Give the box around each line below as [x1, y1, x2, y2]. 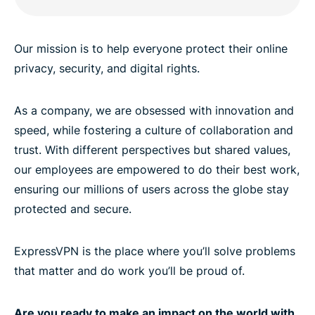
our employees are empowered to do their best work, [14, 162, 300, 176]
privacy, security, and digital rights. [14, 60, 200, 75]
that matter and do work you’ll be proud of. [14, 263, 245, 278]
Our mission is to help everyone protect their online [14, 41, 288, 56]
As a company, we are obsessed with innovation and [14, 103, 294, 117]
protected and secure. [14, 201, 131, 216]
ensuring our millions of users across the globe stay [14, 181, 289, 196]
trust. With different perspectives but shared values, [14, 142, 290, 157]
